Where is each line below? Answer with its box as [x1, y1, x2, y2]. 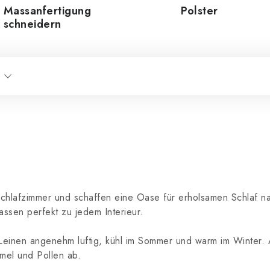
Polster [181, 3, 218, 19]
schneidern [3, 16, 61, 32]
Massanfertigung [3, 3, 91, 19]
